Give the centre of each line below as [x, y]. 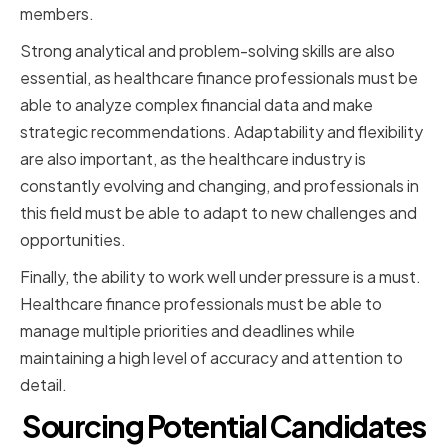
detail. [43, 385]
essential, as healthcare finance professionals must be [219, 78]
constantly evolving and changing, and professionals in [219, 186]
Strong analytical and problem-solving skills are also [207, 51]
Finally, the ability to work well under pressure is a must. [220, 277]
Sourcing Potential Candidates [224, 426]
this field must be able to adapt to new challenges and [218, 213]
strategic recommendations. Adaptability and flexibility [221, 132]
